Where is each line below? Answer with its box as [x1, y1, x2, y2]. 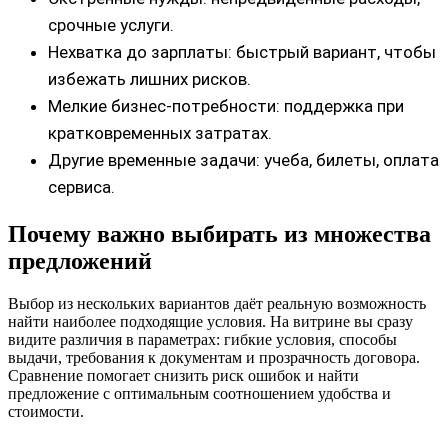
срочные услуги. [48, 14, 174, 35]
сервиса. [48, 176, 115, 197]
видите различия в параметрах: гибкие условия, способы [8, 330, 397, 348]
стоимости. [8, 402, 84, 420]
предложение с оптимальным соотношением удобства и [8, 384, 391, 402]
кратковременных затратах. [48, 122, 272, 143]
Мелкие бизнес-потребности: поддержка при [48, 95, 404, 116]
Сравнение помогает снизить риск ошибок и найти [8, 366, 359, 384]
